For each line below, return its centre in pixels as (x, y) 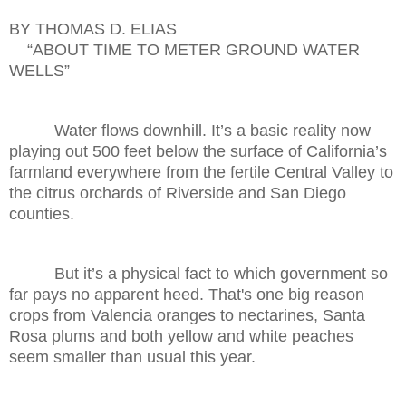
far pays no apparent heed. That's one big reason (187, 294)
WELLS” (39, 70)
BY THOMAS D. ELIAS (93, 29)
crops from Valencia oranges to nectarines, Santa (187, 315)
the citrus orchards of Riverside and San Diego (178, 193)
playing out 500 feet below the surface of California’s (198, 151)
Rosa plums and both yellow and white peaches (181, 336)
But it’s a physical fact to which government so (198, 273)
